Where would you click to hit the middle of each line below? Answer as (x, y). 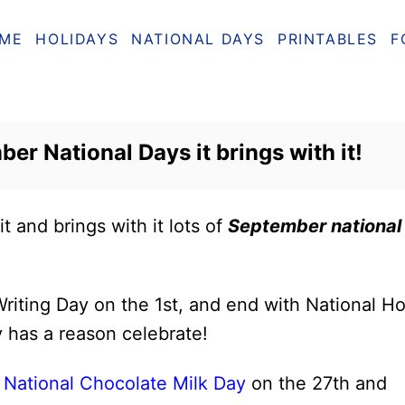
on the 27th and (316, 383)
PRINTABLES (328, 38)
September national (315, 226)
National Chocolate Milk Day (125, 383)
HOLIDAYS (77, 38)
